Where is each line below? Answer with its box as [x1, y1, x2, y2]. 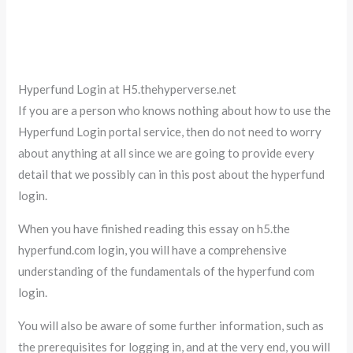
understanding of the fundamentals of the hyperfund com [18, 263, 315, 278]
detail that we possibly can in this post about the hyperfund [18, 166, 325, 181]
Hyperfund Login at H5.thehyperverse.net [18, 81, 237, 96]
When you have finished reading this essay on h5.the [18, 221, 291, 236]
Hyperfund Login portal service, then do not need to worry [18, 124, 322, 139]
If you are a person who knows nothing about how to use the [18, 102, 332, 117]
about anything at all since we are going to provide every [18, 145, 315, 160]
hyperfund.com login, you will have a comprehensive [18, 242, 288, 257]
